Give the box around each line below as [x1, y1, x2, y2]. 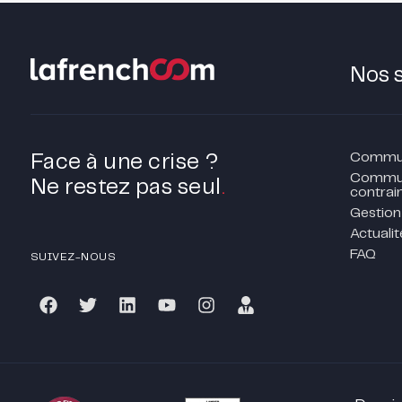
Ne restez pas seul [30, 177, 222, 198]
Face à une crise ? [30, 152, 219, 173]
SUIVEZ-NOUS [30, 251, 117, 262]
